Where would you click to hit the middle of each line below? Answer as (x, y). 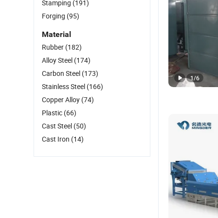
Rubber (54, 47)
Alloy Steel (58, 60)
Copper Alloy (62, 100)
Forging (54, 16)
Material (56, 34)
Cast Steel (58, 126)
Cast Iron (56, 139)
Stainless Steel (64, 86)
